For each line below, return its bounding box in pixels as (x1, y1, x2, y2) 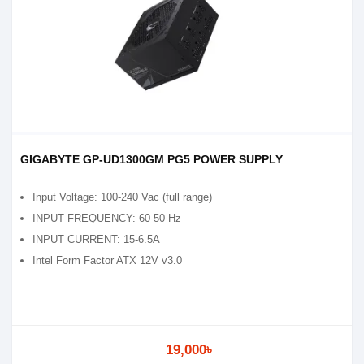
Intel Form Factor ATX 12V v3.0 (32, 254, 182, 266)
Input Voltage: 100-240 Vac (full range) (32, 191, 212, 203)
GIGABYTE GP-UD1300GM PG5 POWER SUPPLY (20, 153, 283, 166)
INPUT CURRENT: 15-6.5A (32, 233, 160, 245)
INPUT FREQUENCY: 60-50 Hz (32, 212, 181, 224)
